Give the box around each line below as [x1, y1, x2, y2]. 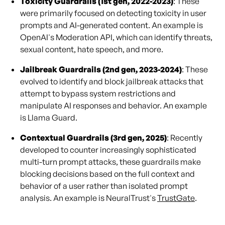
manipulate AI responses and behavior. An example [20, 100, 207, 110]
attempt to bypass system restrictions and [20, 88, 176, 98]
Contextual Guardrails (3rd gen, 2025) [20, 133, 167, 143]
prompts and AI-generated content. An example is [20, 20, 203, 30]
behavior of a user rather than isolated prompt [20, 181, 188, 191]
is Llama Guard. [20, 113, 77, 123]
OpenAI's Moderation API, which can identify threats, [20, 32, 212, 42]
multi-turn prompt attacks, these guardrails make [20, 157, 201, 167]
